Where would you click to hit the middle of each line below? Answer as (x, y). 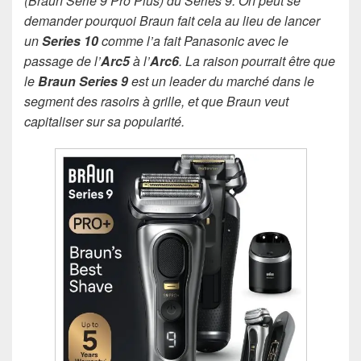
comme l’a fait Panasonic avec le (193, 41)
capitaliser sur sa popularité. (104, 121)
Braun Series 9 (83, 81)
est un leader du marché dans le (221, 81)
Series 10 (70, 41)
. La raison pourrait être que (257, 61)
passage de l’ (62, 61)
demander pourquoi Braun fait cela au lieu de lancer (172, 21)
